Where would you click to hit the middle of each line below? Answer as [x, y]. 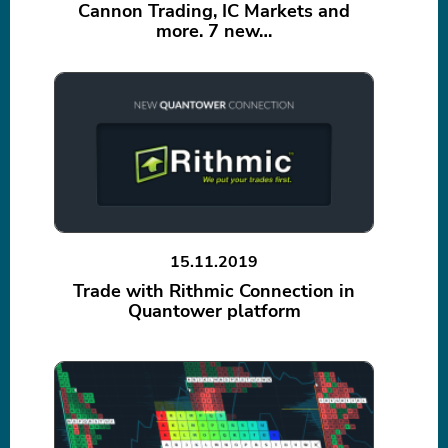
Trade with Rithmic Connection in [214, 291]
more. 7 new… [214, 31]
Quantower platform [214, 311]
